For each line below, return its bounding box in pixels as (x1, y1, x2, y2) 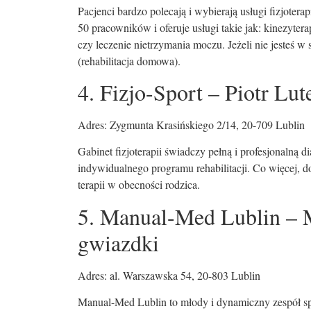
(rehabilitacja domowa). (78, 53, 180, 68)
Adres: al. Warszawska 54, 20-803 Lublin (78, 267, 260, 283)
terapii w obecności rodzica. (78, 177, 200, 192)
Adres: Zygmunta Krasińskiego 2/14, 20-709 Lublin (78, 117, 305, 132)
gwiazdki (78, 227, 159, 258)
